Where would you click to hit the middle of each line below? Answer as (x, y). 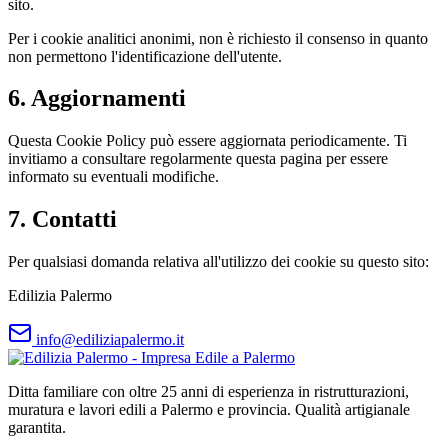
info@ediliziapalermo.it (108, 340)
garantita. (37, 428)
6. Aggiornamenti (97, 98)
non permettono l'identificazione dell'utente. (145, 56)
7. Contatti (62, 219)
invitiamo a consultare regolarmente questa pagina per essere (198, 159)
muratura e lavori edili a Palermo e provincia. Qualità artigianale (209, 410)
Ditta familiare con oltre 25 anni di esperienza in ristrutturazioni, (208, 392)
